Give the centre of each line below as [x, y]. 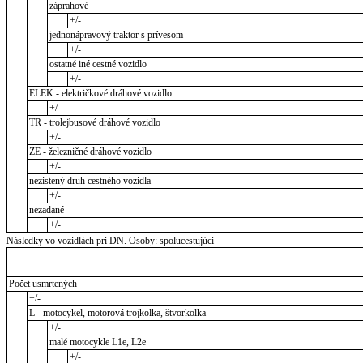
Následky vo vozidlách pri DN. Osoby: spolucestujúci [110, 240]
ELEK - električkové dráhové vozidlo [100, 94]
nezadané [46, 210]
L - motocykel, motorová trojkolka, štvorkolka [117, 312]
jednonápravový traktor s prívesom [116, 35]
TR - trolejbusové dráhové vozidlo [94, 123]
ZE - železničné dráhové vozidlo [90, 152]
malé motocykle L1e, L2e [97, 342]
